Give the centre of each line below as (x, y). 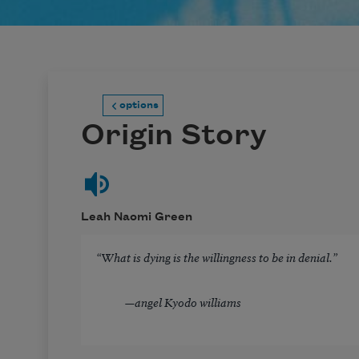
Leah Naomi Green (136, 218)
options (139, 105)
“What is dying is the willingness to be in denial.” (216, 256)
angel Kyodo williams (188, 301)
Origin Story (173, 135)
